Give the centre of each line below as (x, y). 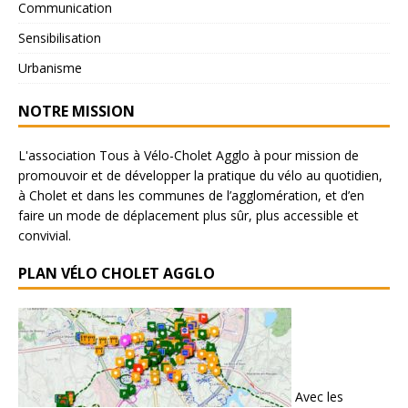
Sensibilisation (60, 37)
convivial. (45, 235)
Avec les (317, 396)
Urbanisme (50, 67)
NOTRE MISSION (76, 111)
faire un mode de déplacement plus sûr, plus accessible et (189, 215)
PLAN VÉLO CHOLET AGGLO (117, 273)
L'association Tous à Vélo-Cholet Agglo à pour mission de (189, 155)
